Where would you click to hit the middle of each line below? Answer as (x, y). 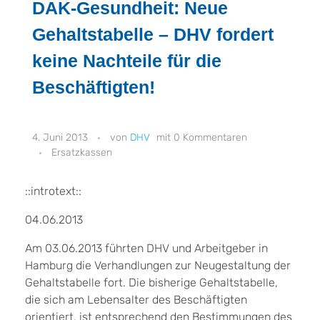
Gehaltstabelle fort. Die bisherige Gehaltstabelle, (151, 282)
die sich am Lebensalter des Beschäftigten (136, 299)
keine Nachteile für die (127, 61)
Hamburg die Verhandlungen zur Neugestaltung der (158, 265)
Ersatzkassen (82, 152)
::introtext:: (53, 191)
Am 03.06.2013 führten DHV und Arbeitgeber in (146, 248)
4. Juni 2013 (60, 137)
